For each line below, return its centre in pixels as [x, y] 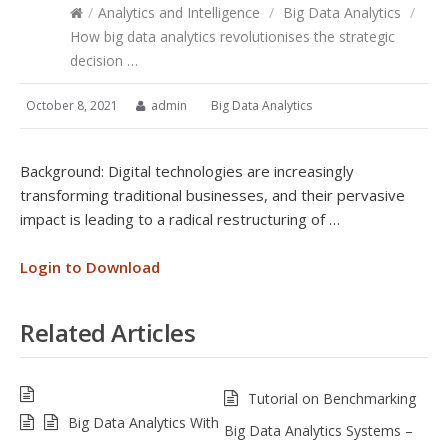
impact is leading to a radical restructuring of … [180, 219]
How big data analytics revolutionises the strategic [232, 36]
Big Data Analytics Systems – [318, 430]
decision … [104, 60]
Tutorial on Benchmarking [332, 398]
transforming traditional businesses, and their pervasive [212, 195]
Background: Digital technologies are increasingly [187, 171]
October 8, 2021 [72, 105]
